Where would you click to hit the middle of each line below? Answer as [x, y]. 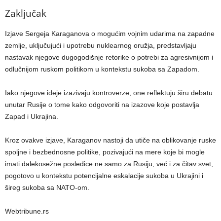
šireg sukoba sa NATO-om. [47, 187]
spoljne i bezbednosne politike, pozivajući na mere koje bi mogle [105, 152]
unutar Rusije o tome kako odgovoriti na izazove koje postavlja [102, 105]
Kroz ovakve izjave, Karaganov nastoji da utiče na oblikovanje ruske [110, 140]
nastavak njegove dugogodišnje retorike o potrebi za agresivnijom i [109, 57]
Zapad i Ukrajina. [32, 116]
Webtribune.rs [27, 211]
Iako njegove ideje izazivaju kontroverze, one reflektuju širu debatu [109, 93]
